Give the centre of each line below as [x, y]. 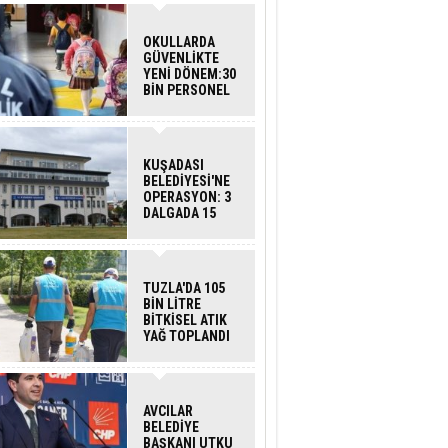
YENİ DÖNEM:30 [189, 74]
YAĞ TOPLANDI [186, 336]
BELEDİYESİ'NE [186, 181]
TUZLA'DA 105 [184, 288]
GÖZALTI [169, 229]
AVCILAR [168, 411]
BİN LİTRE [172, 304]
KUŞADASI [173, 165]
